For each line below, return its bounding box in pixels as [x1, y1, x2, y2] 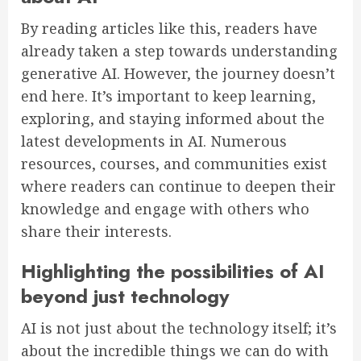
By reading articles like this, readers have [21, 18, 317, 38]
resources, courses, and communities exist [21, 153, 327, 173]
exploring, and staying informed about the [21, 108, 325, 128]
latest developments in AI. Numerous [21, 131, 287, 151]
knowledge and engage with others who [21, 198, 309, 218]
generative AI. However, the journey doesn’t [21, 63, 335, 83]
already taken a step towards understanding [21, 40, 338, 60]
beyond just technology [21, 281, 230, 310]
